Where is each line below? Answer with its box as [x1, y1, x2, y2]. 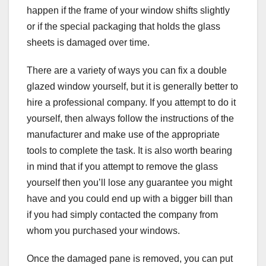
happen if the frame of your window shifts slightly [27, 5, 230, 16]
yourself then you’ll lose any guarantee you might [27, 178, 232, 188]
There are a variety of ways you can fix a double [27, 65, 227, 76]
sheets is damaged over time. [27, 37, 150, 48]
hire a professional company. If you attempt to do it [27, 97, 236, 108]
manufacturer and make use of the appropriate [27, 129, 220, 140]
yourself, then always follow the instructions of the [27, 113, 234, 124]
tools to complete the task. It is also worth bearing [27, 145, 232, 156]
